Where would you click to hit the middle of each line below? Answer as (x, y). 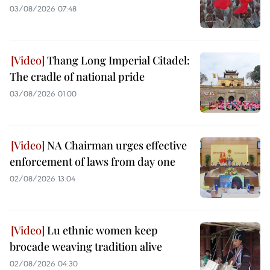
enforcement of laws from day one (93, 161)
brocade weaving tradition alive (86, 246)
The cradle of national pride (77, 76)
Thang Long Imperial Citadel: (117, 60)
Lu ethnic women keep (101, 230)
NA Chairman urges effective (116, 145)
